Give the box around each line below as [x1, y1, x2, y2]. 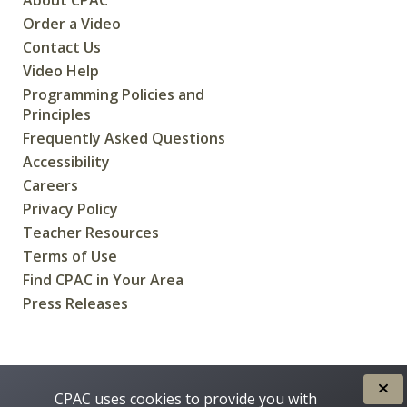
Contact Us [23, 36, 101, 57]
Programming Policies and [23, 84, 204, 104]
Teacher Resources [23, 222, 159, 243]
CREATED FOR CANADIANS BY [87, 370, 320, 392]
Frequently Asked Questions [23, 127, 225, 148]
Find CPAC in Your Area [23, 269, 184, 290]
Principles [23, 104, 91, 124]
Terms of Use [23, 245, 117, 266]
